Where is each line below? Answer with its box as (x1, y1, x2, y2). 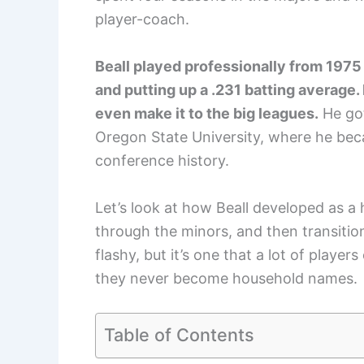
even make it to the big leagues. (95, 104, 318, 122)
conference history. (95, 151, 229, 169)
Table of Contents (104, 323, 254, 345)
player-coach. (95, 11, 189, 28)
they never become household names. (95, 269, 357, 287)
